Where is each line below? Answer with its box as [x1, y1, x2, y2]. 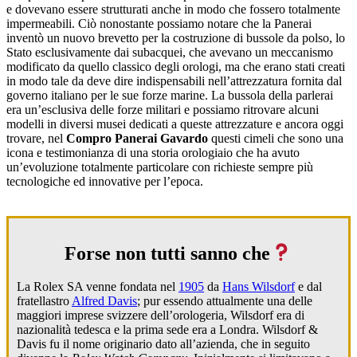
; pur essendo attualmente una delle [137, 294, 312, 308]
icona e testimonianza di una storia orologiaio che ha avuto [6, 145, 300, 159]
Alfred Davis [72, 294, 137, 308]
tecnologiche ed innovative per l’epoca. [6, 174, 203, 188]
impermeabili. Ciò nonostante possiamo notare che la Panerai [6, 16, 312, 30]
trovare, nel [6, 131, 66, 145]
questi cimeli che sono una [208, 131, 343, 145]
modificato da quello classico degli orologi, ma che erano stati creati [6, 59, 345, 73]
